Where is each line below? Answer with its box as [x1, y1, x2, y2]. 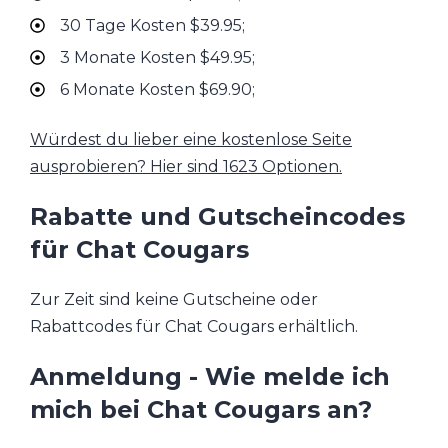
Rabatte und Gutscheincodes [30, 202, 405, 232]
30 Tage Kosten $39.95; [60, 16, 245, 36]
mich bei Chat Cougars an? [30, 394, 372, 424]
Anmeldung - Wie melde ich [30, 361, 390, 391]
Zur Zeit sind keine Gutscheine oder [30, 290, 318, 310]
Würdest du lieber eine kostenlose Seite [30, 130, 352, 150]
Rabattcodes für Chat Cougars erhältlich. [30, 317, 358, 337]
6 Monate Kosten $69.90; [60, 80, 255, 100]
